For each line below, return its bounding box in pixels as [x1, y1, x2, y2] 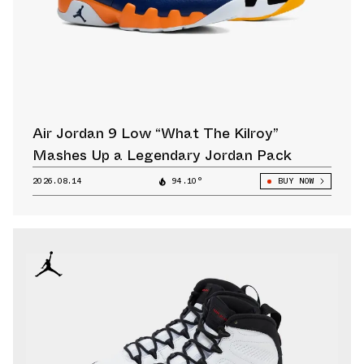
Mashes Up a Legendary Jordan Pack [32, 145, 292, 167]
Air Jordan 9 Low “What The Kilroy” [32, 123, 279, 145]
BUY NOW [277, 175, 314, 188]
